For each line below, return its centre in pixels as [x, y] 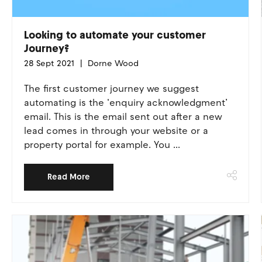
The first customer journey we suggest [111, 89]
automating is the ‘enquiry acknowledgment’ [125, 103]
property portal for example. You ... [102, 145]
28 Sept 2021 [49, 63]
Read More [68, 177]
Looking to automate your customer [115, 35]
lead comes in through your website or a [116, 131]
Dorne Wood [112, 63]
